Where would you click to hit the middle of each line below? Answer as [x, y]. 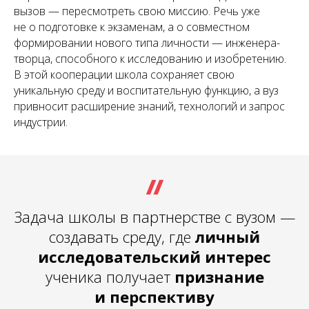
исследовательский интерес [154, 256]
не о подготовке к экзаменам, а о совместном [132, 27]
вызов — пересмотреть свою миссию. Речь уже [137, 11]
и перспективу [154, 296]
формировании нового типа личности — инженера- [147, 42]
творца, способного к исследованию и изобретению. [150, 58]
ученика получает [110, 276]
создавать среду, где [122, 236]
